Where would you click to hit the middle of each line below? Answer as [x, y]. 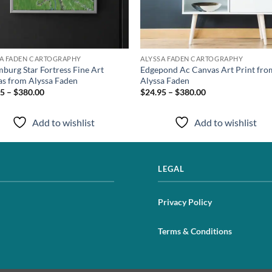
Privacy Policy [185, 202]
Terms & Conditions [195, 231]
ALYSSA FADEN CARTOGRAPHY [192, 58]
